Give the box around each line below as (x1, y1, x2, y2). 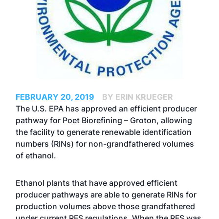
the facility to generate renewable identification (16, 127, 192, 137)
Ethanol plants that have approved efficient (16, 178, 177, 188)
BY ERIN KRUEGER (102, 92, 173, 102)
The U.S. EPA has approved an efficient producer (16, 104, 197, 113)
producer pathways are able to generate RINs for (16, 190, 197, 199)
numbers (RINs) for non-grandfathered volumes (16, 139, 194, 149)
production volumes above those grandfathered (16, 201, 195, 211)
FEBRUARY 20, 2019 (16, 92, 94, 102)
